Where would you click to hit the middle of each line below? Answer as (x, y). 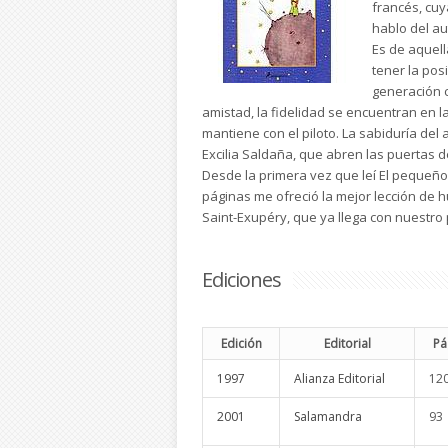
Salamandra (328, 416)
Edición (241, 343)
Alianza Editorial (339, 378)
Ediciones (241, 279)
